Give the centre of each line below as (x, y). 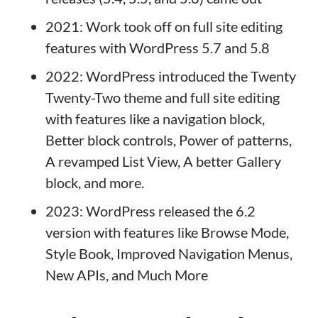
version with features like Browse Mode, (167, 232)
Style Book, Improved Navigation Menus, (169, 253)
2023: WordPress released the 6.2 (150, 211)
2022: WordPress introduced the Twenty (171, 76)
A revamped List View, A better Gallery (163, 161)
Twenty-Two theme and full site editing (163, 97)
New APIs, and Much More (127, 275)
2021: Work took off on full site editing (164, 26)
